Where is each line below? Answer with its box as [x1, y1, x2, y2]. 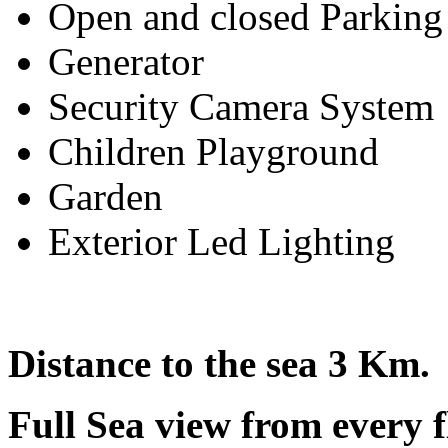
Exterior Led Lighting [48, 220, 395, 264]
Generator [48, 40, 204, 84]
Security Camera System [48, 85, 434, 129]
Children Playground [48, 130, 379, 174]
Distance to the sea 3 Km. [8, 342, 430, 386]
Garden [48, 175, 163, 219]
